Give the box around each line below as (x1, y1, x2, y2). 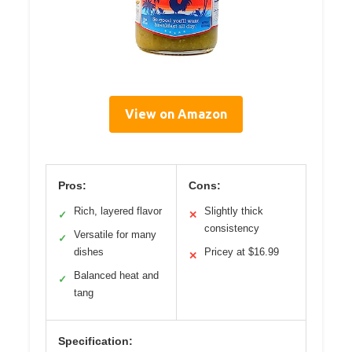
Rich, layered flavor (74, 204, 162, 217)
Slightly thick (203, 204, 263, 217)
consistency (203, 222, 259, 234)
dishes (74, 245, 104, 258)
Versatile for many (74, 228, 156, 240)
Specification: (58, 334, 133, 347)
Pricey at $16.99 (203, 245, 279, 258)
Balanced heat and (74, 269, 159, 281)
